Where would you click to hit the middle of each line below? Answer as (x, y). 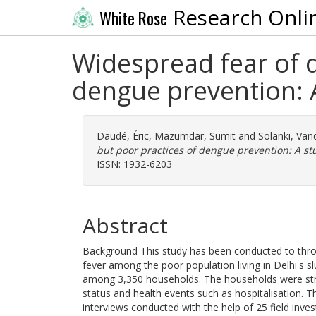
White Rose (133, 18)
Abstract (125, 225)
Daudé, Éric (123, 136)
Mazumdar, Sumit (195, 136)
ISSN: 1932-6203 (134, 164)
